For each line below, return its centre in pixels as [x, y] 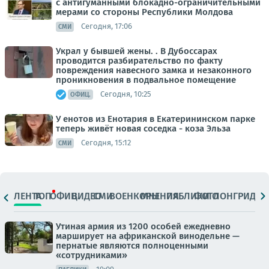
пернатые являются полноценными [132, 245]
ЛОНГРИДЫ [238, 196]
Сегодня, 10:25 [126, 94]
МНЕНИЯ [160, 196]
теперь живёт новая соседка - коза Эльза [143, 128]
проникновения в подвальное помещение [146, 80]
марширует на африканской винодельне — [148, 236]
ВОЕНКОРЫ [134, 196]
